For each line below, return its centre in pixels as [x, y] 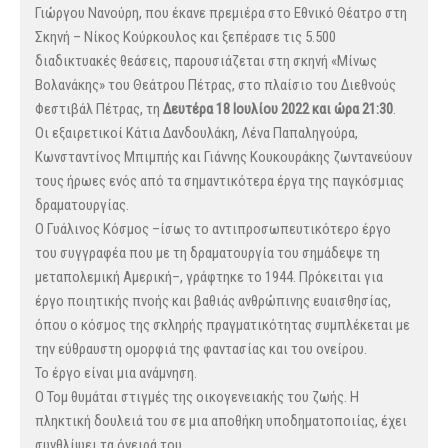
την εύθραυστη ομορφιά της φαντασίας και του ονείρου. [201, 349]
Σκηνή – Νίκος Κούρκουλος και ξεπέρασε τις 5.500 [185, 37]
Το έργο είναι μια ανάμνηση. [116, 373]
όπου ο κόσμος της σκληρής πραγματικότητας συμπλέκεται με [222, 325]
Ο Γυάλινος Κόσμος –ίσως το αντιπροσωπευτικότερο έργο [213, 229]
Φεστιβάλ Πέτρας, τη [97, 109]
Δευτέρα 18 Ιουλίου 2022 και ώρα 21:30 [276, 109]
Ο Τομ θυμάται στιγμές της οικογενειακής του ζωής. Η [197, 397]
